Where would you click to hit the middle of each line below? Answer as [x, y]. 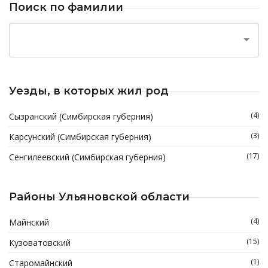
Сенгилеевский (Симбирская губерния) [87, 157]
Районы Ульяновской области [99, 197]
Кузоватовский [40, 243]
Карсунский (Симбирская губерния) [80, 137]
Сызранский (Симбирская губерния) [81, 116]
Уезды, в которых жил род [89, 91]
